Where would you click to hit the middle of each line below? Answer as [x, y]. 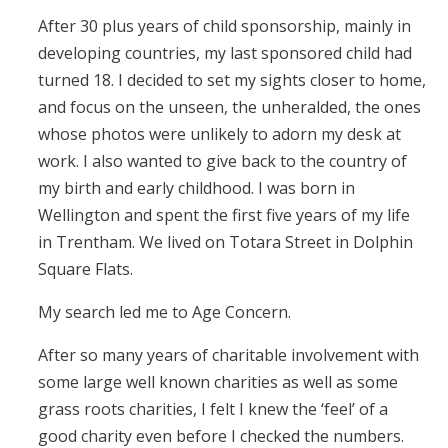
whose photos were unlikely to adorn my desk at [219, 133]
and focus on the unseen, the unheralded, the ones [229, 106]
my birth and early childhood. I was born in [196, 187]
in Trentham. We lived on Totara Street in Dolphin [225, 241]
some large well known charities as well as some [218, 381]
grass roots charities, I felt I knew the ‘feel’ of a [213, 408]
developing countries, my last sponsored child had [225, 52]
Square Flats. [85, 268]
